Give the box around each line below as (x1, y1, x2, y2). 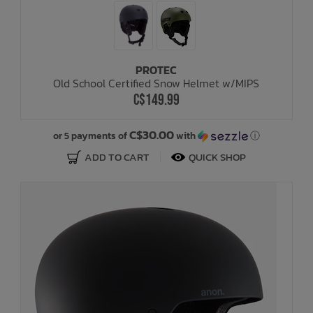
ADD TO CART (84, 148, 150, 165)
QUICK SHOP (188, 148, 246, 165)
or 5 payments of (52, 128, 129, 143)
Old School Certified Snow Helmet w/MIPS (53, 74, 260, 92)
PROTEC (136, 61, 177, 78)
